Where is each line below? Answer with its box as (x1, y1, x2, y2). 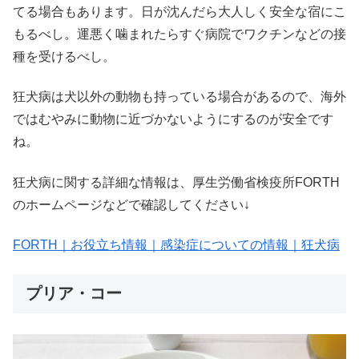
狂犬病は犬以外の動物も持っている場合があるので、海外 (13, 90, 346, 104)
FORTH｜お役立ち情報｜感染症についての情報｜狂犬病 (13, 238, 340, 252)
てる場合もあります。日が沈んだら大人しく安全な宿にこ (13, 4, 346, 18)
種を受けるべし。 (13, 49, 115, 63)
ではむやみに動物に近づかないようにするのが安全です (13, 112, 333, 127)
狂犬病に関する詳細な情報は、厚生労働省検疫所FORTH (13, 175, 340, 189)
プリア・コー (26, 284, 122, 303)
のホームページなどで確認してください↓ (13, 197, 250, 212)
